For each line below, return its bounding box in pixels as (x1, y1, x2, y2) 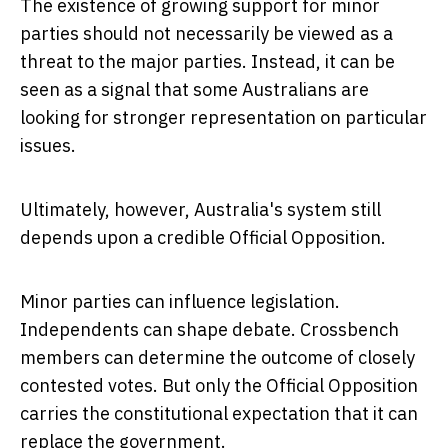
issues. (20, 134, 76, 158)
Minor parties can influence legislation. (20, 290, 340, 314)
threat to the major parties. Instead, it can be (20, 50, 395, 74)
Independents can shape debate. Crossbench (20, 318, 399, 342)
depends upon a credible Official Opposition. (20, 226, 386, 250)
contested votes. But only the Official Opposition (20, 374, 418, 398)
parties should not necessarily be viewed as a (20, 22, 393, 46)
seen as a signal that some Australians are (20, 78, 369, 102)
